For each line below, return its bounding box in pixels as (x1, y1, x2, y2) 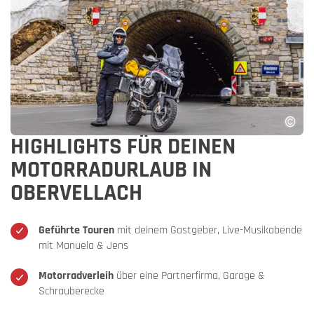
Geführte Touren (39, 222, 114, 238)
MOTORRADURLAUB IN (11, 154, 212, 184)
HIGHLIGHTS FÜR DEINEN (11, 131, 235, 161)
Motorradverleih (39, 268, 114, 284)
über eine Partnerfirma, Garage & (114, 268, 265, 284)
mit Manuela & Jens (39, 238, 128, 253)
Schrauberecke (39, 284, 104, 299)
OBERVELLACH (11, 177, 142, 207)
